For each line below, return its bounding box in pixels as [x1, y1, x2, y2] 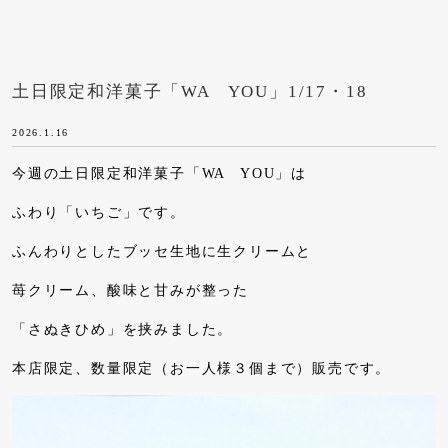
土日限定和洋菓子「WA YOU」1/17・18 [12, 82, 368, 102]
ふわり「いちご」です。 [12, 204, 186, 220]
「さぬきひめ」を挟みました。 [12, 321, 234, 337]
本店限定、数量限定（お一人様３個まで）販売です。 [12, 360, 392, 376]
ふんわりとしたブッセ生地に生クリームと [12, 243, 313, 259]
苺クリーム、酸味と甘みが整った [12, 282, 250, 298]
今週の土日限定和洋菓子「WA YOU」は [12, 165, 307, 181]
